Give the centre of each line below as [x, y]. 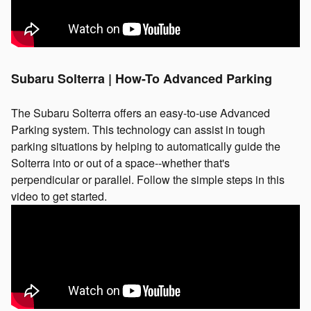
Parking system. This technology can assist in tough [138, 129]
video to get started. [59, 196]
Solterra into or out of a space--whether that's [120, 162]
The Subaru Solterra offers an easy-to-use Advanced [141, 112]
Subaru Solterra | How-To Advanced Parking [142, 78]
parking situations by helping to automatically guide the [146, 146]
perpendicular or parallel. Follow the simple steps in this [148, 179]
